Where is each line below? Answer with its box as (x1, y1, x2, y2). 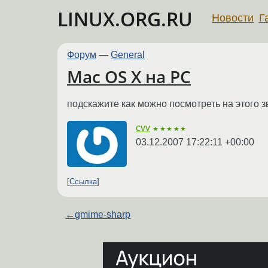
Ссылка (69, 177, 97, 187)
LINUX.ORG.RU (57, 6, 193, 32)
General (111, 50, 145, 60)
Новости (212, 11, 254, 24)
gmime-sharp (75, 209, 131, 220)
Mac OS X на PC (67, 65, 191, 89)
